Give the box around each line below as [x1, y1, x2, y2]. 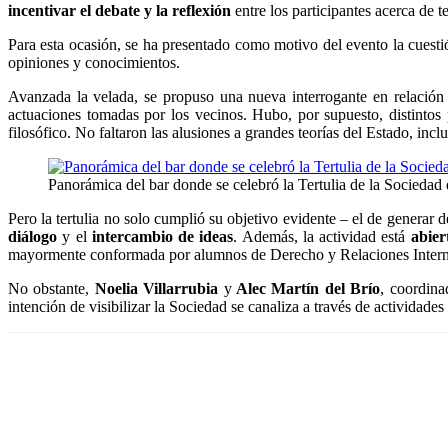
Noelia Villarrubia [94, 280, 224, 297]
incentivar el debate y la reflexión [8, 2, 231, 19]
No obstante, [8, 280, 95, 297]
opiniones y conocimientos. [8, 54, 180, 71]
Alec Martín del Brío [231, 280, 381, 297]
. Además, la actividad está [233, 228, 411, 245]
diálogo [8, 228, 57, 245]
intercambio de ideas [91, 228, 234, 245]
